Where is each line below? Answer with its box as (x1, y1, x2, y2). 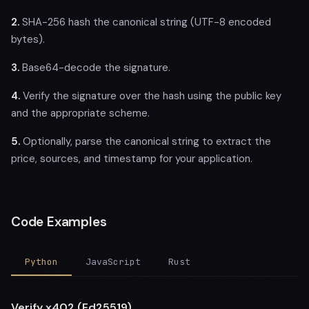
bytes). (11, 32, 45, 46)
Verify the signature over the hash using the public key (20, 89, 281, 103)
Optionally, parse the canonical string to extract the (20, 134, 271, 148)
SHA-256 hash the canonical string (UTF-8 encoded (19, 15, 271, 29)
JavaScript (86, 256, 141, 268)
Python (25, 256, 58, 268)
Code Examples (11, 213, 107, 230)
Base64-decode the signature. (19, 61, 170, 74)
